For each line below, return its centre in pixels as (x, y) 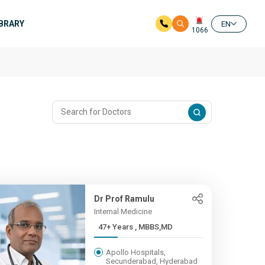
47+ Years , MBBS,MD (153, 227)
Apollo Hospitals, (135, 252)
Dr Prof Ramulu (124, 199)
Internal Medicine (123, 211)
